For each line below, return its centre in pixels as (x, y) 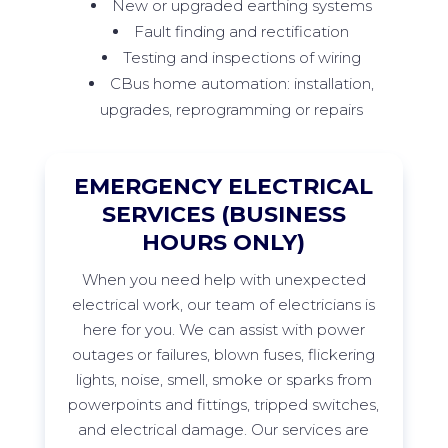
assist (258, 330)
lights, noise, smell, (143, 380)
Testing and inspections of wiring (241, 58)
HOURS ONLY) (224, 243)
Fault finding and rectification (242, 32)
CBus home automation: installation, (241, 84)
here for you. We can (160, 330)
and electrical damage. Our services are (224, 430)
